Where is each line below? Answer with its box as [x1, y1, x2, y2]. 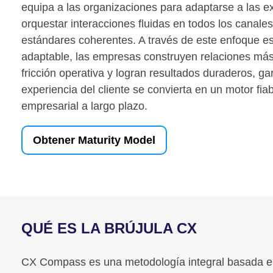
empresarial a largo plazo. [21, 100, 147, 112]
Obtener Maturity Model [33, 134, 155, 146]
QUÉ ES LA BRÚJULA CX [21, 220, 197, 236]
